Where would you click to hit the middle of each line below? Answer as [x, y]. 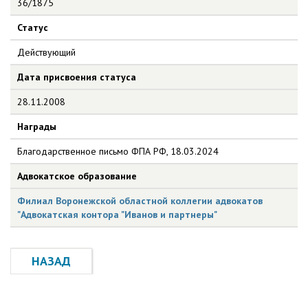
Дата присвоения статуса [77, 77]
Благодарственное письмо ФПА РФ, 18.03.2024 [118, 151]
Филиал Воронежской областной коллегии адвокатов [140, 201]
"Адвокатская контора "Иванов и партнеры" [117, 214]
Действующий [46, 52]
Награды [37, 126]
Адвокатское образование [77, 176]
